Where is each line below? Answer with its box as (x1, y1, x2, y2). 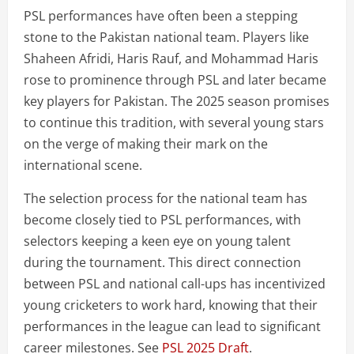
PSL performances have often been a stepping (24, 7, 298, 24)
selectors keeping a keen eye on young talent (24, 232, 291, 250)
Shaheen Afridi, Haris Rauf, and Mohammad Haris (24, 50, 318, 67)
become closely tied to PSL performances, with (24, 211, 301, 228)
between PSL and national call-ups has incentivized (24, 275, 326, 292)
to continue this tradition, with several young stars (24, 114, 324, 131)
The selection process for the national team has (24, 190, 307, 207)
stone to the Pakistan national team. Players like (24, 28, 309, 46)
